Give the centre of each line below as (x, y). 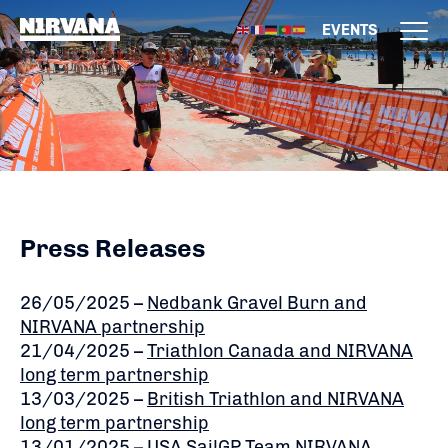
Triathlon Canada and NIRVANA (280, 351)
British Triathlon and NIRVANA (275, 399)
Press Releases (112, 248)
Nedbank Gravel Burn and (257, 303)
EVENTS (350, 30)
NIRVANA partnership (112, 327)
